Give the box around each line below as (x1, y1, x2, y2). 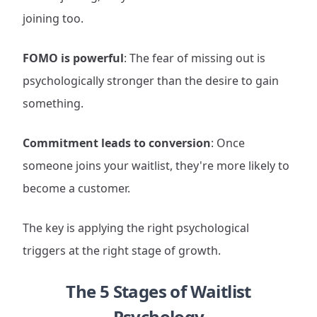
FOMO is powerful (23, 50, 124, 66)
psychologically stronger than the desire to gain (23, 73, 279, 88)
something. (23, 96, 83, 111)
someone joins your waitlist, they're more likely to (23, 158, 289, 173)
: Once (211, 135, 245, 151)
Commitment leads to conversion (23, 135, 211, 151)
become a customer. (23, 180, 130, 196)
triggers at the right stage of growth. (23, 243, 221, 258)
